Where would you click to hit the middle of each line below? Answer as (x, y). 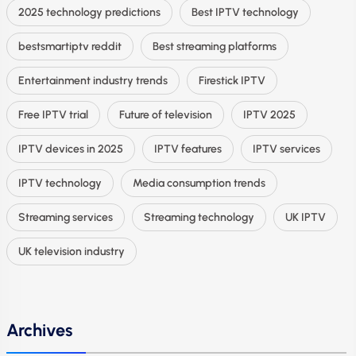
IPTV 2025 (269, 115)
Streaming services (66, 217)
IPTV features (188, 149)
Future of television (166, 115)
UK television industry (72, 252)
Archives (39, 330)
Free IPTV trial (53, 115)
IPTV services (286, 149)
